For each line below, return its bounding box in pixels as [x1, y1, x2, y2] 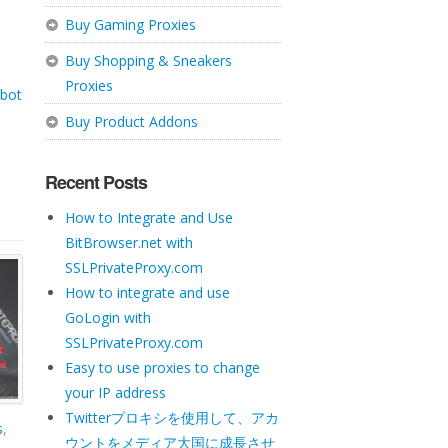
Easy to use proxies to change [64, 358, 260, 377]
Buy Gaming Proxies [64, 15, 196, 34]
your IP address [64, 383, 166, 402]
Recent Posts [44, 169, 147, 195]
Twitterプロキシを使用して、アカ [64, 408, 279, 427]
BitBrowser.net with [64, 233, 193, 252]
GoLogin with [64, 308, 151, 327]
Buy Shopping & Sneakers [64, 51, 232, 70]
